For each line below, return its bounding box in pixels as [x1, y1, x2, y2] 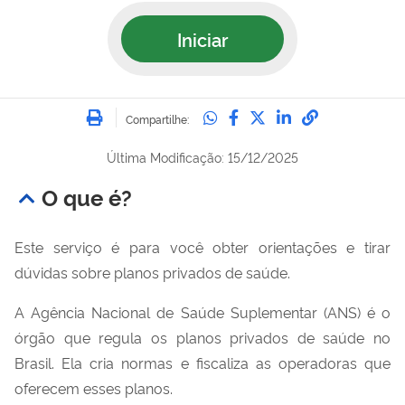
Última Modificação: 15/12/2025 [107, 147, 298, 165]
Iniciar [177, 25, 228, 52]
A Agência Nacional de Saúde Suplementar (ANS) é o [14, 301, 391, 322]
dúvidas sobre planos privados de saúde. [14, 261, 290, 282]
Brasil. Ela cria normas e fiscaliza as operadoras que [14, 352, 391, 372]
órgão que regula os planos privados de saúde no [14, 326, 391, 347]
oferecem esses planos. [14, 377, 173, 398]
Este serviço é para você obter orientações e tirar [14, 236, 391, 257]
